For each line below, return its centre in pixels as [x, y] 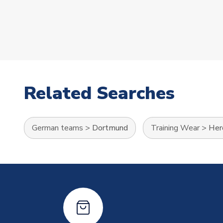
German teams [57, 128]
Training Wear [175, 128]
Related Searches [99, 94]
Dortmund [110, 128]
